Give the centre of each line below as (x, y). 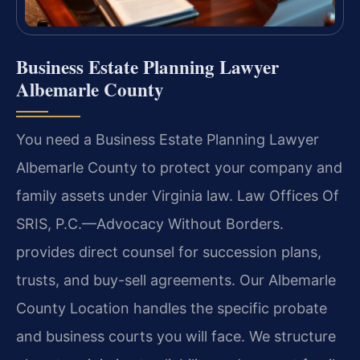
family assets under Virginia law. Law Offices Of (178, 196)
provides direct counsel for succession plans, (169, 252)
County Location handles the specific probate (172, 309)
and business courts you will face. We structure (176, 337)
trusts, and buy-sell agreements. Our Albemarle (176, 280)
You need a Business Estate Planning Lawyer (168, 140)
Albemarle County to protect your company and (179, 168)
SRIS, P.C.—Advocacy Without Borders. (150, 224)
